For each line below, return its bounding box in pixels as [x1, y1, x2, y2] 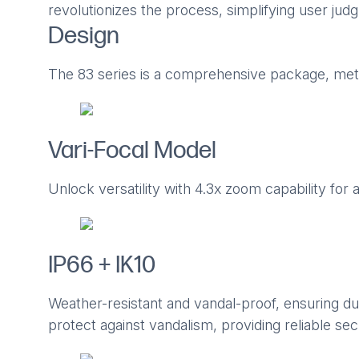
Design [47, 22, 119, 51]
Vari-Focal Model [47, 136, 216, 166]
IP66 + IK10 [47, 251, 155, 280]
